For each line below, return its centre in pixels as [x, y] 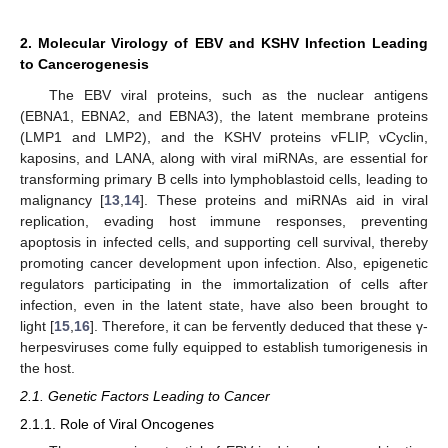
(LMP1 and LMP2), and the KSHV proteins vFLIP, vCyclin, [224, 136]
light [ [37, 325]
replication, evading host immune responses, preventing [224, 220]
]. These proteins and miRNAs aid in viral [284, 199]
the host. [47, 367]
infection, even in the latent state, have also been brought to [224, 304]
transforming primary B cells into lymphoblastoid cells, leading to [224, 178]
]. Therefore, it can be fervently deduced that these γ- [259, 325]
